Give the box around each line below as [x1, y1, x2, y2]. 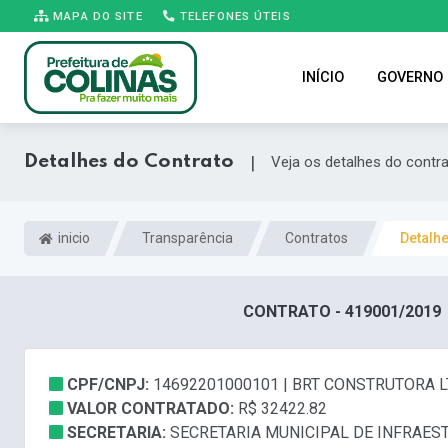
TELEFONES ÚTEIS [175, 8, 291, 23]
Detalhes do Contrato [24, 151, 234, 172]
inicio [55, 230, 90, 247]
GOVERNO [376, 69, 443, 86]
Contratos [285, 230, 348, 247]
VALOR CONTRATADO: [67, 399, 238, 419]
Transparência [142, 230, 233, 247]
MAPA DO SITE [49, 8, 143, 23]
